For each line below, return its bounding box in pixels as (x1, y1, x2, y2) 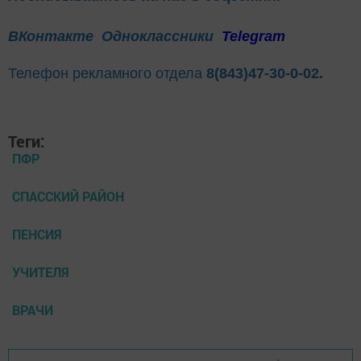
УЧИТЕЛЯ (12, 263, 69, 281)
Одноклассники (102, 28, 218, 45)
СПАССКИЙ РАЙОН (12, 188, 124, 205)
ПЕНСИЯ (12, 226, 62, 243)
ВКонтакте (8, 28, 93, 45)
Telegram (222, 28, 285, 45)
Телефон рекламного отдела (8, 65, 206, 82)
